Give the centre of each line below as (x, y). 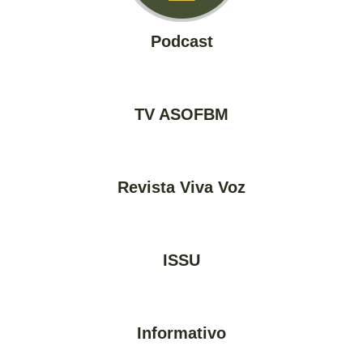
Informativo (181, 333)
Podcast (181, 41)
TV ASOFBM (181, 114)
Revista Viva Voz (181, 187)
